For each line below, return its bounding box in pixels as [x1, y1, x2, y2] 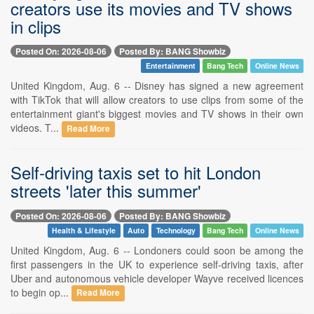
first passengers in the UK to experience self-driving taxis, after [11, 257, 303, 271]
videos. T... [11, 121, 62, 135]
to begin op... [11, 285, 71, 299]
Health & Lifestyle [52, 224, 116, 235]
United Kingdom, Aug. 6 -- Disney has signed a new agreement [11, 78, 303, 93]
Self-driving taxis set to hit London [11, 160, 261, 185]
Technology [156, 224, 196, 235]
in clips [11, 13, 61, 39]
